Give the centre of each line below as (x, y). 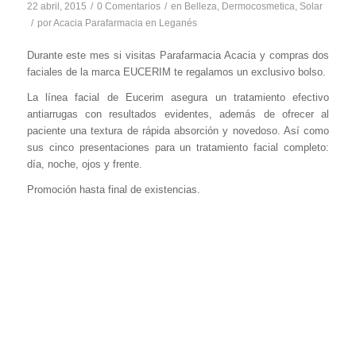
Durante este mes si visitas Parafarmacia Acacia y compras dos (178, 56)
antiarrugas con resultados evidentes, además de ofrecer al (178, 114)
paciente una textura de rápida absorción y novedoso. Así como (178, 131)
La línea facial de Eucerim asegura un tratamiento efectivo (178, 98)
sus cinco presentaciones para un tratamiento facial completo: (178, 148)
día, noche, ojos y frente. (84, 164)
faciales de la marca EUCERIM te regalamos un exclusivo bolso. (176, 72)
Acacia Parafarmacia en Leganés (125, 23)
